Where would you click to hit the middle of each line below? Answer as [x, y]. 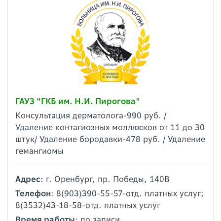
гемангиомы [39, 151]
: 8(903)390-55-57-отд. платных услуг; [127, 193]
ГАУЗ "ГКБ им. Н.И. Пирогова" [78, 101]
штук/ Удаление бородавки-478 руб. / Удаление [110, 139]
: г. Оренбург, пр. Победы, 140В [105, 179]
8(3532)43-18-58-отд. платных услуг [88, 205]
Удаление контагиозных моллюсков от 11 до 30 [110, 127]
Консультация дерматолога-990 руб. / [91, 115]
